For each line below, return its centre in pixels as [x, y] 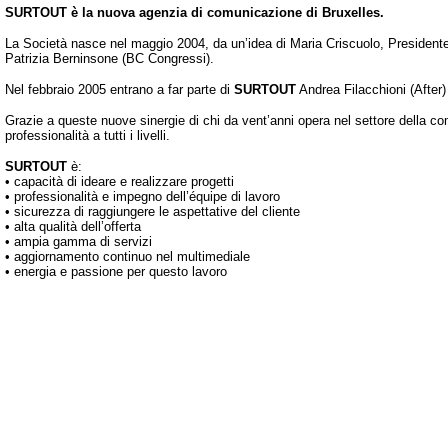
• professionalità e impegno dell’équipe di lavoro [142, 196]
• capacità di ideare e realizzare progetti [119, 181]
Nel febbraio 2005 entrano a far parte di [119, 89]
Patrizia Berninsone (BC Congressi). [109, 58]
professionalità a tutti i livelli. [87, 135]
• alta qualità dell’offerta [73, 226]
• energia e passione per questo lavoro [116, 271]
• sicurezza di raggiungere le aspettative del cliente [152, 211]
